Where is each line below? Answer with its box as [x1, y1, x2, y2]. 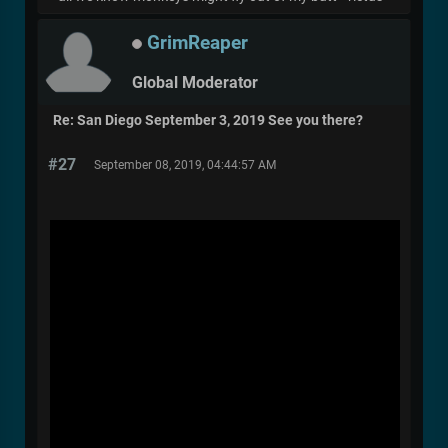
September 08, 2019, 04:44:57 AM [94, 158, 276, 173]
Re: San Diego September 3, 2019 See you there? [53, 112, 363, 130]
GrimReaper [147, 31, 248, 55]
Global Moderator [132, 72, 258, 92]
